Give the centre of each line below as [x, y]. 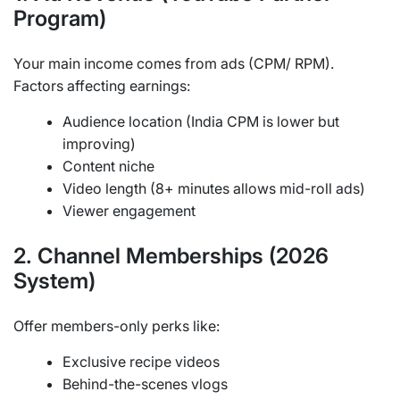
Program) [60, 19]
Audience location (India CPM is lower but [201, 122]
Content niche [108, 167]
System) [54, 281]
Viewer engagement [129, 211]
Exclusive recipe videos [141, 362]
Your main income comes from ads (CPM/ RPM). [174, 64]
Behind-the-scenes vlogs [145, 384]
